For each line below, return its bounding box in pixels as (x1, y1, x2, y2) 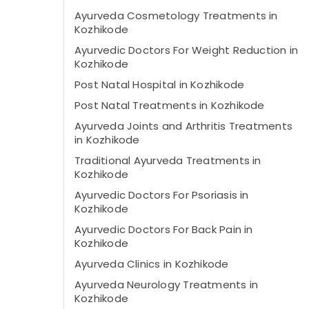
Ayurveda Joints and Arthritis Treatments (74, 119, 293, 133)
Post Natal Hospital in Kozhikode (74, 77, 245, 92)
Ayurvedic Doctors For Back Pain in (74, 222, 253, 237)
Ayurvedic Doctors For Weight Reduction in (74, 43, 299, 57)
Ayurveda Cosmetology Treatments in (74, 8, 278, 23)
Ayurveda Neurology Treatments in (74, 277, 259, 292)
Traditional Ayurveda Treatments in (74, 153, 261, 168)
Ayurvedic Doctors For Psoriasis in (74, 188, 249, 202)
